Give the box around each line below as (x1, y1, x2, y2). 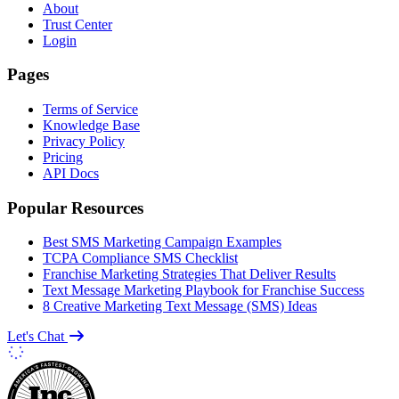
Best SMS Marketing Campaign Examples (43, 234, 281, 250)
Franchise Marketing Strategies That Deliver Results (43, 266, 336, 282)
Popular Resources (7, 198, 143, 217)
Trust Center (43, 16, 112, 32)
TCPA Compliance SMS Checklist (43, 250, 238, 266)
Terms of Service (43, 101, 138, 117)
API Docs (43, 165, 99, 181)
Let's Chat (7, 329, 68, 345)
